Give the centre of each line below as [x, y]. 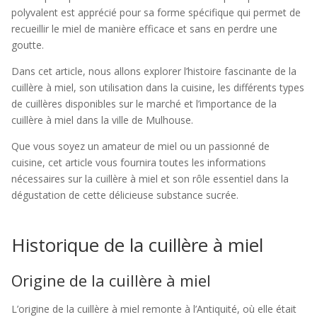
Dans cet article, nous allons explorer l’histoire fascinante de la [154, 71]
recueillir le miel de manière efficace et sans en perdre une [144, 29]
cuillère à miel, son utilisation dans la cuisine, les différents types [158, 87]
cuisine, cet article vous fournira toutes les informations [139, 162]
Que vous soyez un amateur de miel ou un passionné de [140, 146]
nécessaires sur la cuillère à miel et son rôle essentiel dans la [150, 179]
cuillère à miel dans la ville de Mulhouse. [102, 120]
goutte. [28, 45]
